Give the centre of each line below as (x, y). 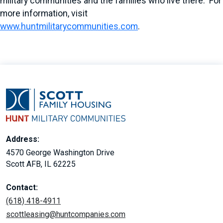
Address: (23, 139)
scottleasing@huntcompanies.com (66, 215)
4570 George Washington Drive (60, 153)
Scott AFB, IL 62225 (41, 164)
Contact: (22, 188)
